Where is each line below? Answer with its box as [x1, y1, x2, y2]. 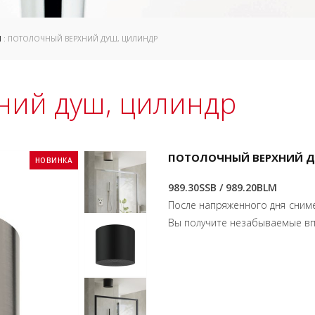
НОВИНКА [34, 155, 72, 165]
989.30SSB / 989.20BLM [168, 181, 277, 194]
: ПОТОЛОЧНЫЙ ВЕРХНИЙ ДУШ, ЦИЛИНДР [1, 34, 157, 44]
